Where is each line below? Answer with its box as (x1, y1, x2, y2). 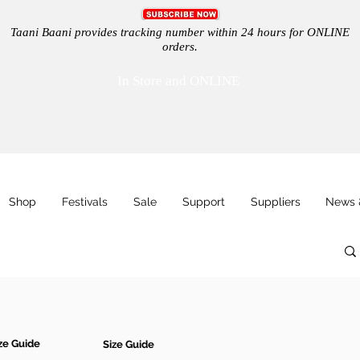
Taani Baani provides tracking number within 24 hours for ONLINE (10, 26, 350, 39)
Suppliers (250, 195, 301, 208)
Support (182, 195, 225, 208)
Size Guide (103, 337, 154, 350)
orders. (162, 40, 198, 53)
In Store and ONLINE (117, 73, 243, 88)
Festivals (62, 195, 108, 208)
